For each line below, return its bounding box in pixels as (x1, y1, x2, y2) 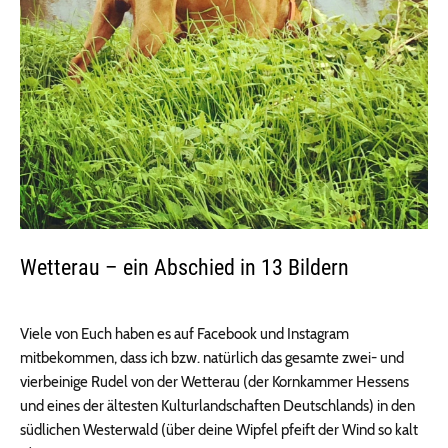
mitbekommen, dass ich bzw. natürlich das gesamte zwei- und (20, 349, 404, 368)
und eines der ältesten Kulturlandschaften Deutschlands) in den (20, 397, 415, 416)
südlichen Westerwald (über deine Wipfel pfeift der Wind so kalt (20, 421, 418, 440)
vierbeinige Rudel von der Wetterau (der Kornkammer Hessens (20, 373, 409, 392)
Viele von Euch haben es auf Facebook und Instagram (20, 325, 349, 344)
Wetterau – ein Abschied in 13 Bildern (20, 255, 349, 281)
